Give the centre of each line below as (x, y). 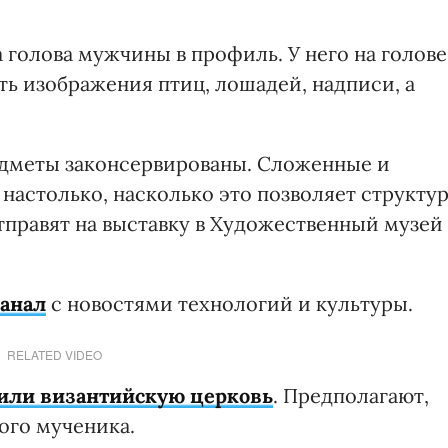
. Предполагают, (351, 396)
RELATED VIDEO (54, 355)
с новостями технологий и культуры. (229, 304)
